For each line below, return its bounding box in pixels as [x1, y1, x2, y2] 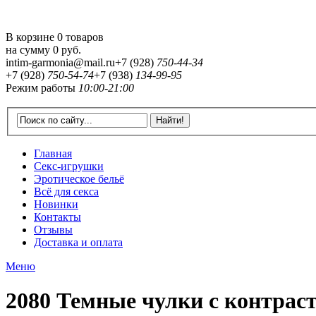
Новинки [34, 197, 78, 210]
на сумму [6, 44, 53, 56]
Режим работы [6, 82, 75, 94]
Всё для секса [34, 185, 99, 197]
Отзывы [34, 223, 73, 236]
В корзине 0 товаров [6, 31, 104, 43]
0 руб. [53, 44, 81, 56]
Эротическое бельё [34, 172, 124, 185]
